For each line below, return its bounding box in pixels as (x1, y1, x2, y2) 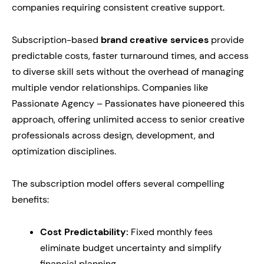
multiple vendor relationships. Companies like (12, 81, 208, 94)
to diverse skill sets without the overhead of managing (12, 65, 244, 78)
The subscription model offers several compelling (12, 177, 225, 190)
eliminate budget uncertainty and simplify (40, 242, 222, 254)
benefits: (12, 193, 49, 206)
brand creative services (101, 34, 209, 46)
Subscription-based (12, 34, 101, 46)
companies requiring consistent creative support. (12, 1, 225, 14)
